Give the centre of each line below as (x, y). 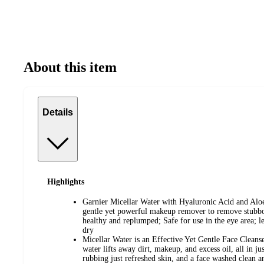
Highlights (66, 181)
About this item (70, 67)
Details (58, 113)
